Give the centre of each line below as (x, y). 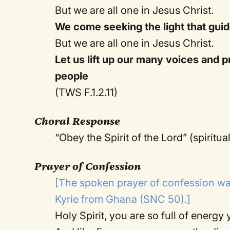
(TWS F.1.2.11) (87, 92)
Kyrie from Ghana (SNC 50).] (123, 199)
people (72, 76)
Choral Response (78, 121)
